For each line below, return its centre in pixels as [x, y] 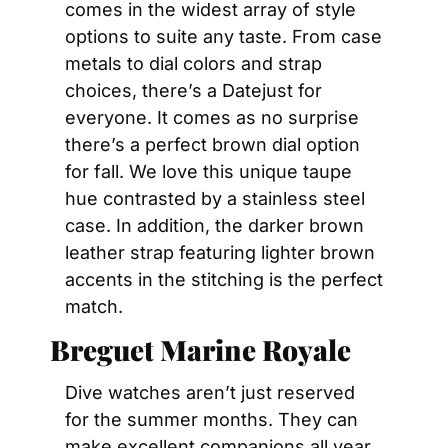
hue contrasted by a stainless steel [215, 198]
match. [94, 306]
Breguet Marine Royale [200, 349]
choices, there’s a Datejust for [193, 90]
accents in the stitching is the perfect [224, 279]
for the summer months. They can [211, 419]
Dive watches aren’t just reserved [210, 392]
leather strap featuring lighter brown [220, 252]
